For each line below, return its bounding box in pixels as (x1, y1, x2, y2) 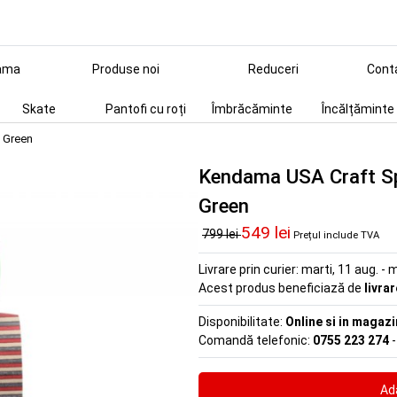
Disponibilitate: (198, 315, 285, 329)
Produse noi (92, 62, 160, 76)
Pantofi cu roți (105, 102, 186, 116)
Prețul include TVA (293, 230, 379, 241)
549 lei (241, 222, 291, 243)
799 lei (202, 227, 241, 241)
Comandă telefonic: (198, 333, 313, 347)
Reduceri (247, 62, 299, 76)
